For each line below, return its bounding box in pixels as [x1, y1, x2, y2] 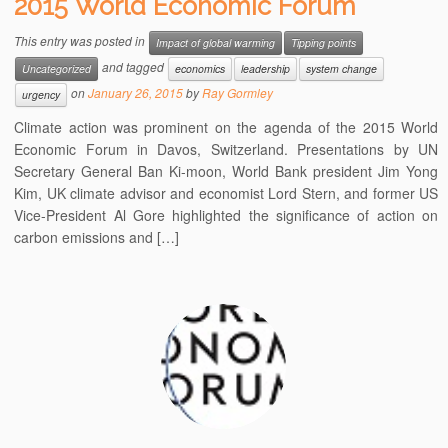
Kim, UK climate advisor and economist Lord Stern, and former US [14, 183, 438, 204]
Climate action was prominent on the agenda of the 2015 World [14, 117, 438, 138]
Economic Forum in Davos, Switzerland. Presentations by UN [14, 139, 438, 160]
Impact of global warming [156, 35, 276, 51]
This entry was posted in [14, 32, 149, 50]
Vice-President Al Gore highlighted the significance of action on [14, 205, 438, 226]
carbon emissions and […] [14, 227, 180, 248]
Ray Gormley [202, 84, 274, 102]
